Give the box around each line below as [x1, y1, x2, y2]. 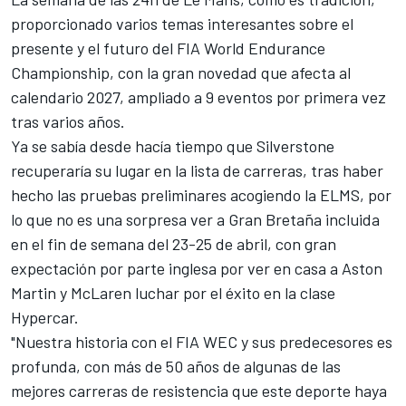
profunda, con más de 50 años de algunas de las [11, 356, 341, 377]
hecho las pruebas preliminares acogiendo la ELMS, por [11, 185, 391, 206]
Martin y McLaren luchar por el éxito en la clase [11, 283, 335, 304]
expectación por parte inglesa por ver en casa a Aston [11, 258, 382, 279]
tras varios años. [11, 111, 125, 132]
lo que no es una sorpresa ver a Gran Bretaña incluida [11, 209, 380, 230]
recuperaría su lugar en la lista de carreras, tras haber [11, 160, 383, 181]
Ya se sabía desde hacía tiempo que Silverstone [11, 136, 334, 157]
